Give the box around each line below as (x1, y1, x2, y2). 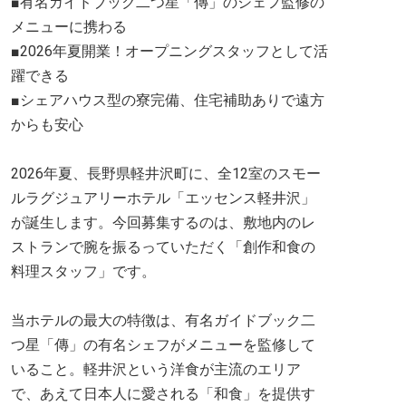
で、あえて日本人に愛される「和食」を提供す (11, 385, 315, 402)
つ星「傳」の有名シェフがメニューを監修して (11, 336, 315, 353)
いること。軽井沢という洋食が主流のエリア (11, 361, 301, 378)
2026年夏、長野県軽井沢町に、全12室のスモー (11, 165, 321, 182)
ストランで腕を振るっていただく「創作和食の (11, 238, 315, 256)
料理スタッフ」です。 (11, 263, 156, 280)
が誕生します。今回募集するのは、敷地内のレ (11, 214, 315, 231)
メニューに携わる (11, 18, 127, 35)
